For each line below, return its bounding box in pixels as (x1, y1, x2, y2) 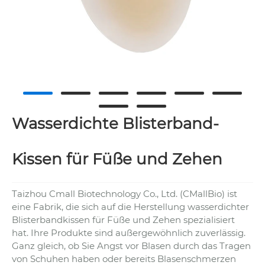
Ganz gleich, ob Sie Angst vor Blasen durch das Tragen (12, 240, 251, 251)
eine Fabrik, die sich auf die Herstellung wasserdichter (12, 201, 249, 212)
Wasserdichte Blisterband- (12, 114, 219, 134)
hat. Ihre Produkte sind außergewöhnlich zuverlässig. (12, 227, 245, 238)
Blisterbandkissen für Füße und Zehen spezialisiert (12, 214, 235, 225)
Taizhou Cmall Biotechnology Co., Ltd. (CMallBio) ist (12, 188, 237, 199)
